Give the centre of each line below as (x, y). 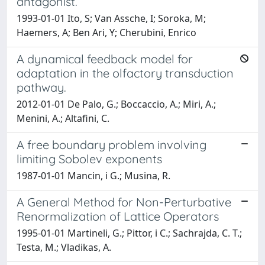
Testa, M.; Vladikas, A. (64, 247)
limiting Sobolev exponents (89, 159)
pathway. (41, 87)
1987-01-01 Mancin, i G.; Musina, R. (93, 175)
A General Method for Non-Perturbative (124, 202)
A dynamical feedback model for (105, 59)
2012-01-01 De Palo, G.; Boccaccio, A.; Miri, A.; (116, 104)
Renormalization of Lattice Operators (118, 216)
